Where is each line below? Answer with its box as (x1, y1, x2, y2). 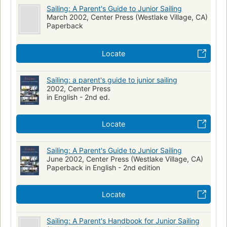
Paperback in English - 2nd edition (47, 163, 161, 172)
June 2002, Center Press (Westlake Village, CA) (47, 154, 204, 163)
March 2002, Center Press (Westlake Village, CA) (47, 12, 208, 21)
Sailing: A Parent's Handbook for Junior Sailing (47, 216, 200, 225)
